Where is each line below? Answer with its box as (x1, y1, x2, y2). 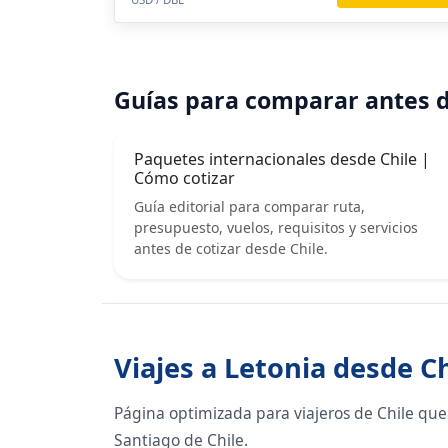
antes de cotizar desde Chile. (134, 238, 328, 258)
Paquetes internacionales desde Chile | (134, 147, 430, 170)
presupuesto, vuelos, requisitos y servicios (134, 217, 418, 237)
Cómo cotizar (134, 166, 235, 189)
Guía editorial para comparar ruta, (134, 196, 365, 216)
